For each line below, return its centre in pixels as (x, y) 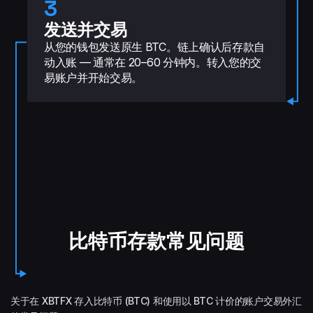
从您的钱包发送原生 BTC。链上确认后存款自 (154, 47)
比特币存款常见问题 (156, 241)
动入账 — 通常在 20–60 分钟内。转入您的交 (153, 62)
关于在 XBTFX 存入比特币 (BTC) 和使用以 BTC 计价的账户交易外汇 (156, 301)
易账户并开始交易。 (94, 78)
